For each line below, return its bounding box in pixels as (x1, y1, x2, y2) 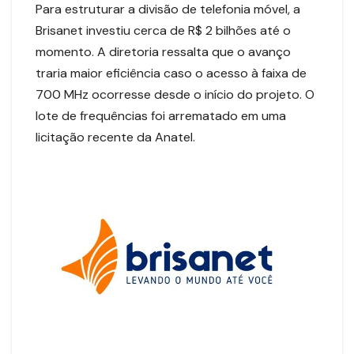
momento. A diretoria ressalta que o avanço (36, 43, 291, 60)
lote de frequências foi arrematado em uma (36, 107, 286, 124)
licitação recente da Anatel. (36, 128, 195, 145)
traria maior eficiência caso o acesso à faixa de (36, 64, 307, 81)
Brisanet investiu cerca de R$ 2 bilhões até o (36, 21, 291, 39)
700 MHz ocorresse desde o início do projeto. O (36, 85, 314, 103)
